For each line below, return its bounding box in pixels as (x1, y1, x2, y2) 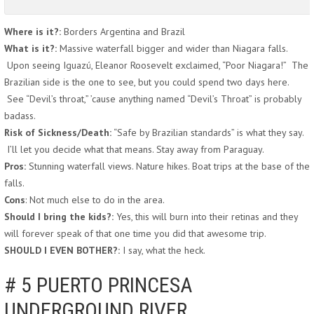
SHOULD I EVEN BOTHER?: (4, 244, 120, 257)
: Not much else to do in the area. (25, 193, 165, 206)
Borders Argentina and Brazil (61, 25, 185, 38)
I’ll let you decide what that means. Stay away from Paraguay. (4, 143, 264, 156)
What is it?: (4, 42, 57, 55)
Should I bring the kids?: (4, 210, 114, 223)
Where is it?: (4, 25, 61, 38)
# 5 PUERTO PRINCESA (4, 273, 192, 297)
